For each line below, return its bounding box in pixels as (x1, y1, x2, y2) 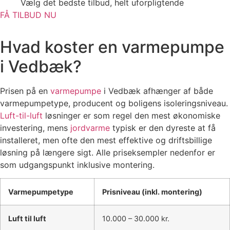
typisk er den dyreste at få (110, 122, 216, 133)
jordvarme (70, 122, 110, 133)
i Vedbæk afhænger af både (101, 85, 213, 96)
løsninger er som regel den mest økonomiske (43, 110, 220, 121)
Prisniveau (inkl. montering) (102, 187, 202, 197)
